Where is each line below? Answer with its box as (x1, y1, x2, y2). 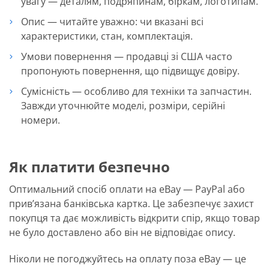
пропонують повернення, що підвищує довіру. (21, 64, 240, 77)
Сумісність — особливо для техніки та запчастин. (21, 84, 252, 98)
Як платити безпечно (9, 156, 170, 177)
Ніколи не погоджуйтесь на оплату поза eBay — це (9, 252, 246, 265)
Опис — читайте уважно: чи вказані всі (21, 14, 204, 28)
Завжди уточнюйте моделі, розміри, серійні (21, 98, 225, 112)
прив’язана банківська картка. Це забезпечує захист (9, 196, 254, 210)
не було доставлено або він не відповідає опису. (9, 225, 235, 239)
